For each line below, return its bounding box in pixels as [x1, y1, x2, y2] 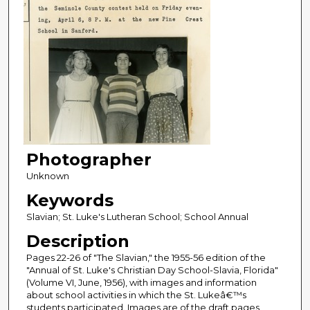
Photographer [26, 149, 152, 170]
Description [26, 231, 129, 252]
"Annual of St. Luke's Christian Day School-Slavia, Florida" [26, 264, 278, 276]
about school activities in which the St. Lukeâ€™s [26, 289, 246, 301]
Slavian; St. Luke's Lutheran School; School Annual [26, 211, 248, 223]
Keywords [26, 190, 113, 211]
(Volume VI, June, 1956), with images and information [26, 277, 257, 289]
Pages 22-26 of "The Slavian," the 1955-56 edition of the [26, 252, 266, 264]
